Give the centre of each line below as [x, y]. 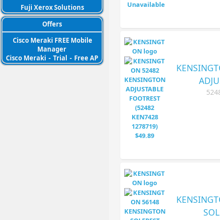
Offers [52, 24]
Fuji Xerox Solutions [52, 7]
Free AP [86, 58]
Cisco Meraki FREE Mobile [53, 40]
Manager [52, 49]
